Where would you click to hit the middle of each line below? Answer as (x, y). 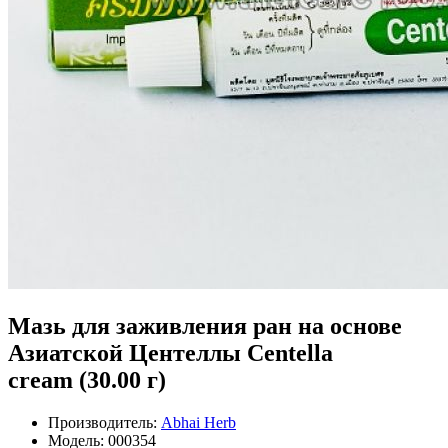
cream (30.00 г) (87, 379)
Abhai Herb (198, 422)
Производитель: (102, 422)
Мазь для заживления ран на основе (205, 325)
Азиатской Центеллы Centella (170, 352)
